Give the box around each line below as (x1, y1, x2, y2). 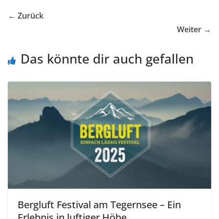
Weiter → (177, 24, 211, 35)
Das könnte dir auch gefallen (21, 50, 194, 68)
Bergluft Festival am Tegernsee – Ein (18, 197, 181, 211)
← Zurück (8, 10, 44, 22)
